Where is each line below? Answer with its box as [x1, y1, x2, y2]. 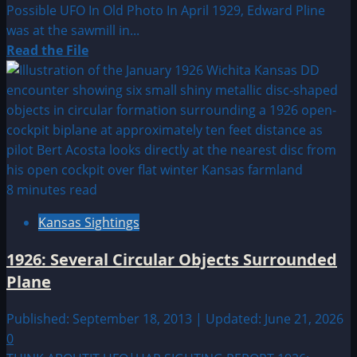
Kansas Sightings [38, 213, 139, 231]
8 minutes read [6, 180, 97, 198]
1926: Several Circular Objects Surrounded [6, 248, 337, 270]
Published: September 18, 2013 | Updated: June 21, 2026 [6, 309, 343, 328]
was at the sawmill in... [6, 21, 139, 39]
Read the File [6, 41, 88, 59]
